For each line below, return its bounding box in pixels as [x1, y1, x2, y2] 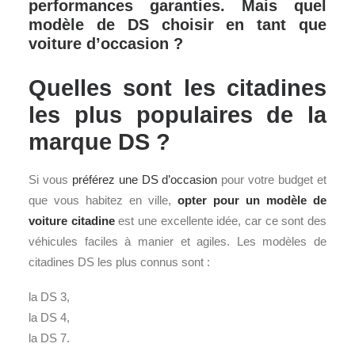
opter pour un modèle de [177, 193, 326, 207]
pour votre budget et [217, 173, 327, 186]
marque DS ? [29, 129, 170, 155]
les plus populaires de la [29, 102, 326, 128]
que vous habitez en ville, [29, 193, 177, 207]
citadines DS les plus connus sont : [29, 255, 210, 269]
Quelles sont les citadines [29, 75, 326, 101]
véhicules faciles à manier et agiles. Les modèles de [29, 235, 326, 248]
